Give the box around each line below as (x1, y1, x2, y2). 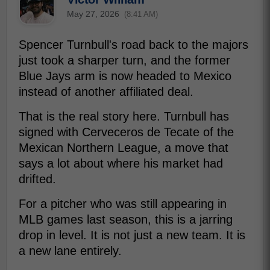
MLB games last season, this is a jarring (19, 213, 233, 226)
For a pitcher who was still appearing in (19, 197, 227, 210)
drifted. (19, 172, 56, 186)
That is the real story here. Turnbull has (19, 110, 229, 123)
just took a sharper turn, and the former (19, 54, 230, 67)
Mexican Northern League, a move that (19, 141, 228, 154)
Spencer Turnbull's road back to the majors (19, 38, 248, 51)
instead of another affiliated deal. (19, 85, 193, 98)
